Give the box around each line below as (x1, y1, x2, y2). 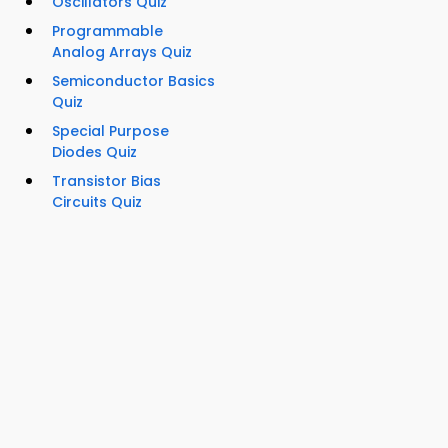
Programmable (52, 20, 163, 41)
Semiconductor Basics (52, 70, 215, 91)
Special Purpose (52, 120, 169, 141)
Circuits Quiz (52, 191, 142, 212)
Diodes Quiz (52, 141, 137, 162)
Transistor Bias (52, 170, 161, 191)
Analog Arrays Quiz (52, 41, 192, 62)
